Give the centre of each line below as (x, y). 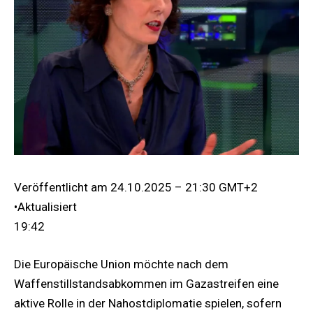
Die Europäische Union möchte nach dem (121, 264)
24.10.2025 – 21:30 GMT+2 (184, 187)
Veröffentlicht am (62, 187)
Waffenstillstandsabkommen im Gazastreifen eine (146, 283)
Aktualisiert (47, 206)
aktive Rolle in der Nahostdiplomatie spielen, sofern (148, 303)
